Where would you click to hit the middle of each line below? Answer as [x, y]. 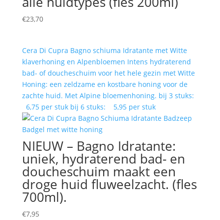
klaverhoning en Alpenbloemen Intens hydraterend [106, 62]
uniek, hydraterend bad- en [103, 159]
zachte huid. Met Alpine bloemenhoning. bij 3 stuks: [109, 96]
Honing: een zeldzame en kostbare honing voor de [105, 84]
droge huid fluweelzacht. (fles [109, 184]
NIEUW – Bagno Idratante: [99, 146]
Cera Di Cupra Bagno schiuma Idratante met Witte [104, 51]
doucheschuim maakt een [99, 172]
